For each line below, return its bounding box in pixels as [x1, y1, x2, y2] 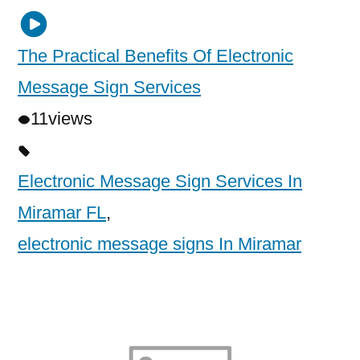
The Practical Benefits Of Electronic [18, 45, 293, 66]
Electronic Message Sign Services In [18, 170, 302, 191]
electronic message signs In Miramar [18, 233, 301, 254]
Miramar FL [18, 202, 106, 223]
